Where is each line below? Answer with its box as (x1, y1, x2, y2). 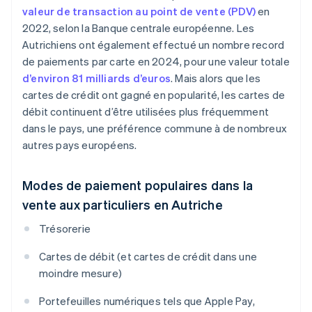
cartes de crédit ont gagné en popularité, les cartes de (22, 88, 286, 102)
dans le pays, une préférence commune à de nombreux (22, 121, 288, 136)
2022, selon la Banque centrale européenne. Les (22, 21, 255, 36)
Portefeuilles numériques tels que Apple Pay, (39, 294, 255, 309)
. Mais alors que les (171, 71, 260, 86)
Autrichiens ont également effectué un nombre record (22, 38, 285, 52)
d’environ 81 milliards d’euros (22, 71, 171, 86)
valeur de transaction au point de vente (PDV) (22, 4, 256, 19)
